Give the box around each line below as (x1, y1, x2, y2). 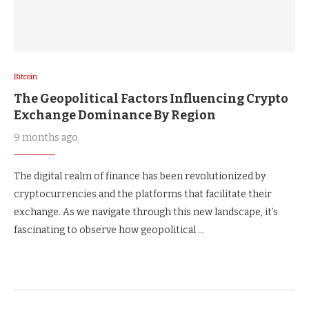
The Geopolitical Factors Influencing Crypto (14, 90, 288, 106)
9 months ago (14, 131, 78, 143)
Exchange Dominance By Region (14, 107, 216, 123)
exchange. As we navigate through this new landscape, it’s (14, 206, 278, 218)
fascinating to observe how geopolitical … (14, 223, 204, 236)
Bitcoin (14, 72, 37, 81)
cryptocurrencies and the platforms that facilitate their (14, 188, 272, 200)
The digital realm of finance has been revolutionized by (14, 170, 266, 182)
